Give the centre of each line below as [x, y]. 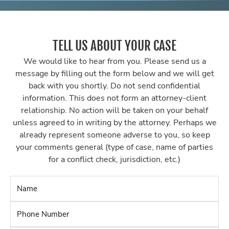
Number [127, 223]
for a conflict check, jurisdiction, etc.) [114, 160]
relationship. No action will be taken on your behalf [114, 111]
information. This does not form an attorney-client [114, 98]
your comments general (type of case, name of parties [114, 147]
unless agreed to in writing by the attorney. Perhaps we [114, 123]
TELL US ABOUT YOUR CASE [114, 46]
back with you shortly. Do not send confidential [114, 86]
